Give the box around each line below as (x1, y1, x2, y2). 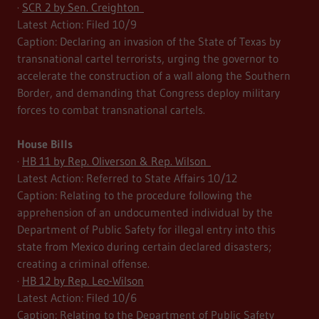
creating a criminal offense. (17, 256, 154, 271)
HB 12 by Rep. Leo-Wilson (22, 273, 144, 288)
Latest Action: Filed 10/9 (17, 17, 141, 32)
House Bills (17, 137, 73, 152)
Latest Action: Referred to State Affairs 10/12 (17, 171, 241, 186)
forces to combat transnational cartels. (17, 103, 209, 117)
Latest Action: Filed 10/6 (17, 291, 141, 305)
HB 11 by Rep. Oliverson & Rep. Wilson (22, 154, 211, 169)
